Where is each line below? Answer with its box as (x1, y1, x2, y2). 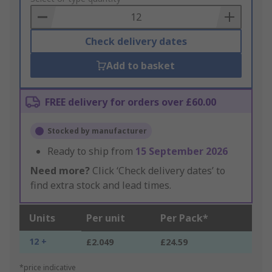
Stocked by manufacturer (47, 126, 147, 137)
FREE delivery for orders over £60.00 (45, 95, 216, 109)
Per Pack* (160, 211, 208, 225)
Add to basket (106, 59, 175, 73)
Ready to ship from (47, 144, 135, 158)
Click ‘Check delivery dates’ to (90, 164, 225, 178)
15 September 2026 (135, 144, 228, 158)
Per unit (86, 211, 125, 225)
